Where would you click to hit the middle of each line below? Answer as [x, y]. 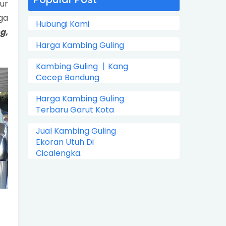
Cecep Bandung [68, 78]
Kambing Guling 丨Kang [82, 67]
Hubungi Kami [63, 24]
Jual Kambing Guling [76, 131]
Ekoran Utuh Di [65, 142]
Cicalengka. [59, 153]
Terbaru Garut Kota [75, 110]
